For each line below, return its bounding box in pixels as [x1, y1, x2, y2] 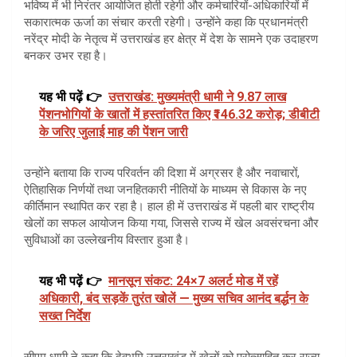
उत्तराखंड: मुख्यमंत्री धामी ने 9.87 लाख [108, 88, 286, 104]
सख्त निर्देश [39, 308, 90, 324]
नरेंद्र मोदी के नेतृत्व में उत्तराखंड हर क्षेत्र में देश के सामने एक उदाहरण [24, 31, 318, 46]
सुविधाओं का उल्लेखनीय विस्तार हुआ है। [24, 232, 190, 247]
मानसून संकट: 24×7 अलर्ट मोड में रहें [108, 273, 278, 288]
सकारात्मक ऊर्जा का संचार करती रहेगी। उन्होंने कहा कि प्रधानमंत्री [24, 14, 308, 29]
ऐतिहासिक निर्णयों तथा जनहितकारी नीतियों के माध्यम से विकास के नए [24, 182, 307, 197]
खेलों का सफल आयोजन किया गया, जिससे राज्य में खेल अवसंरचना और [24, 215, 319, 230]
